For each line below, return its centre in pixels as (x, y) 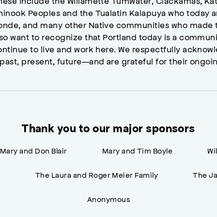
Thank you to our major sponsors (108, 129)
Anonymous (108, 199)
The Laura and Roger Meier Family (97, 175)
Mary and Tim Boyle (137, 151)
